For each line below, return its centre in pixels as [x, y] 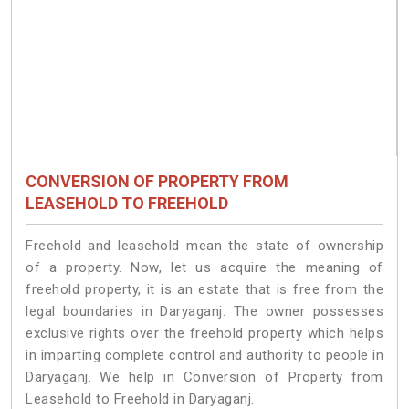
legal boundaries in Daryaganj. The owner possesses [204, 311]
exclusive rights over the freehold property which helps [204, 333]
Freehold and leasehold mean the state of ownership [204, 245]
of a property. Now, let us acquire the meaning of [204, 267]
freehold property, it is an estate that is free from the [204, 289]
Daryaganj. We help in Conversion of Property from [204, 377]
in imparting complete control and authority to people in [204, 355]
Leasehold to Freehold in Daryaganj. [140, 399]
